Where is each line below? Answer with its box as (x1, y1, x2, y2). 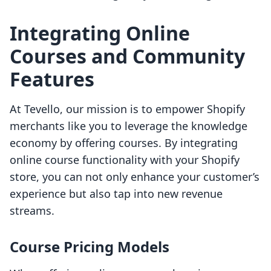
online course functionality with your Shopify (10, 152, 240, 168)
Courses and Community (10, 43, 245, 70)
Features (10, 66, 94, 93)
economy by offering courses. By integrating (10, 135, 238, 151)
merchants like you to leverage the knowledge (10, 119, 247, 134)
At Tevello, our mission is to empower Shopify (10, 102, 245, 117)
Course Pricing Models (10, 237, 169, 257)
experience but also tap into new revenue (10, 186, 223, 201)
